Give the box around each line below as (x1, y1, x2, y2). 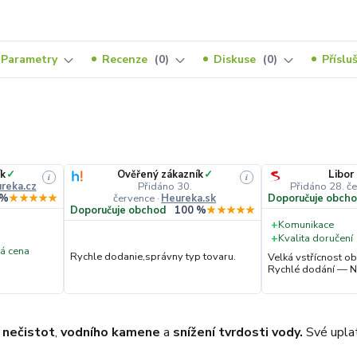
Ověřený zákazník (116, 167, 203, 182)
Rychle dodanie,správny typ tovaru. (70, 249, 237, 265)
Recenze (102, 51, 151, 67)
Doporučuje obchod (70, 203, 167, 218)
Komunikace (278, 218, 335, 233)
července (113, 190, 155, 206)
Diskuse (214, 51, 259, 67)
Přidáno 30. (137, 178, 192, 194)
